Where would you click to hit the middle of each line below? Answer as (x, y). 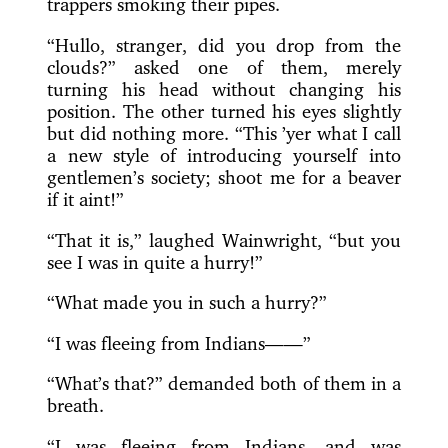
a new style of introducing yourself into (224, 154)
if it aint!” (86, 198)
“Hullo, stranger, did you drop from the (224, 44)
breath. (76, 405)
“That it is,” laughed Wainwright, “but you (224, 239)
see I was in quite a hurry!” (155, 261)
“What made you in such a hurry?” (187, 302)
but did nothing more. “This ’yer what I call (224, 132)
